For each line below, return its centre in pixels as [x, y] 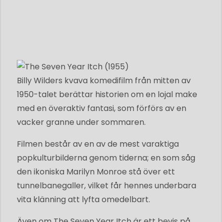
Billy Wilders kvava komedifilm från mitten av [104, 80]
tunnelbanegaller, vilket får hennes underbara [107, 185]
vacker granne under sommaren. [81, 122]
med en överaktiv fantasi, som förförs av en [102, 108]
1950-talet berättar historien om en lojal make [107, 94]
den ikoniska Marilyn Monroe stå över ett [96, 171]
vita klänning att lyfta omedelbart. [83, 199]
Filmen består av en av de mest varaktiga [98, 144]
